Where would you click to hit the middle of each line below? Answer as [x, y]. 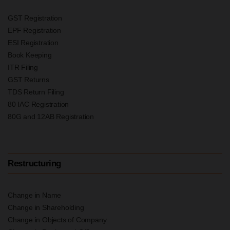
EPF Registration [34, 30]
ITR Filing [23, 67]
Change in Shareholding [46, 207]
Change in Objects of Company [57, 219]
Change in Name [35, 195]
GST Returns [28, 79]
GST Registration [35, 18]
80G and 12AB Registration [51, 116]
